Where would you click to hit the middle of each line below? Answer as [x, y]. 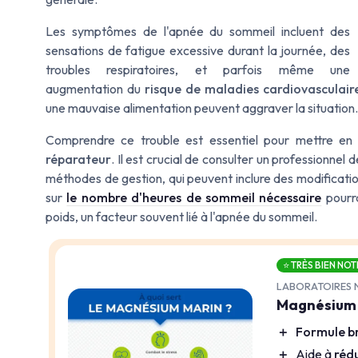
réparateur [78, 159]
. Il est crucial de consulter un [192, 159]
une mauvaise [84, 107]
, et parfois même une [263, 69]
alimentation [157, 107]
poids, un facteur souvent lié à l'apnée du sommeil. [181, 216]
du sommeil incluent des [277, 31]
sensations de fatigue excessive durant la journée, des [198, 50]
